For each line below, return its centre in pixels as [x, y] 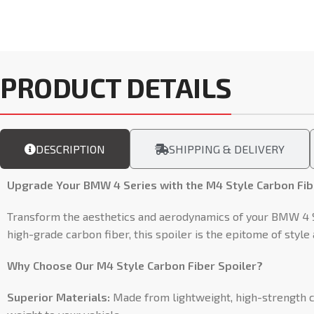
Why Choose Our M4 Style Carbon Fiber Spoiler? [135, 265]
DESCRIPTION [70, 149]
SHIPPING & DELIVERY [227, 149]
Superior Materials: [59, 297]
